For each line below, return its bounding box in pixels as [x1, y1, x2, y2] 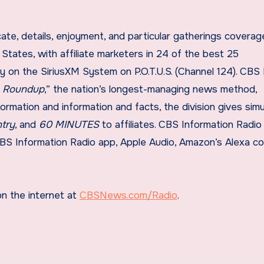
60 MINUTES [39, 118, 99, 131]
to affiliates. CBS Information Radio [99, 118, 262, 131]
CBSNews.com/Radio [80, 189, 177, 202]
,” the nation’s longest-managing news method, [44, 82, 257, 95]
